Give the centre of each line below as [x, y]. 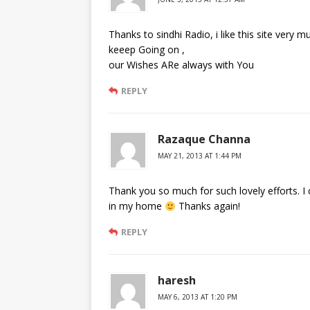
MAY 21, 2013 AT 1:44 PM [200, 156]
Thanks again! [208, 206]
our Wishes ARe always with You [181, 65]
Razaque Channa [204, 139]
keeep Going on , [147, 50]
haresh [177, 281]
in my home [137, 206]
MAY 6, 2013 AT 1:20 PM [198, 297]
